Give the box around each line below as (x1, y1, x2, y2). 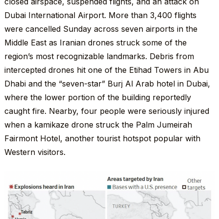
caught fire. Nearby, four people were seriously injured (4, 106, 209, 116)
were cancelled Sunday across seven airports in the (4, 23, 197, 34)
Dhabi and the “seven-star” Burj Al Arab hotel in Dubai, (4, 78, 210, 88)
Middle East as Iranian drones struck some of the (4, 37, 187, 47)
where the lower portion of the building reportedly (4, 92, 191, 102)
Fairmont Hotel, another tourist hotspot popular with (4, 133, 200, 143)
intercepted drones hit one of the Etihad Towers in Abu (4, 65, 209, 75)
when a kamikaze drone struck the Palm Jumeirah (4, 119, 192, 130)
